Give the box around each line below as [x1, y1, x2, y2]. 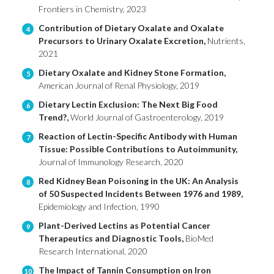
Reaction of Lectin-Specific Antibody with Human [39, 131, 237, 142]
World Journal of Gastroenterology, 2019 [70, 112, 224, 123]
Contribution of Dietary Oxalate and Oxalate [39, 23, 224, 34]
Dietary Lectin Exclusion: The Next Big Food [39, 99, 218, 110]
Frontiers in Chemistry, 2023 [39, 4, 148, 15]
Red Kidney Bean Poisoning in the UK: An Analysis [39, 176, 239, 187]
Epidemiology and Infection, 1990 [39, 201, 160, 212]
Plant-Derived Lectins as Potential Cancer [39, 220, 210, 231]
